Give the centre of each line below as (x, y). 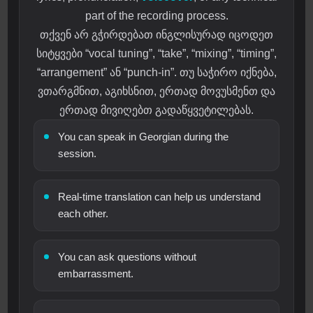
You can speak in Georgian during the (144, 137)
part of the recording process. (156, 16)
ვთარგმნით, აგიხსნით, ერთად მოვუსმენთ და (156, 92)
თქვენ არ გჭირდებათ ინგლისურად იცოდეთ (156, 35)
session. (78, 154)
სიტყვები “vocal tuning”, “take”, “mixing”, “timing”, (156, 54)
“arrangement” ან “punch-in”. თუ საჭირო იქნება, (156, 73)
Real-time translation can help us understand (160, 197)
